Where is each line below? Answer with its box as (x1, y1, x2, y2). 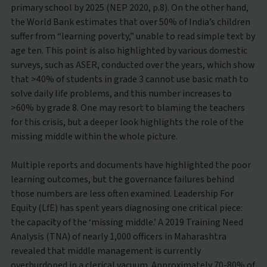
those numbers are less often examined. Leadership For (10, 187, 234, 200)
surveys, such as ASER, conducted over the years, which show (10, 58, 255, 72)
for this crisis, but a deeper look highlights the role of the (10, 115, 244, 129)
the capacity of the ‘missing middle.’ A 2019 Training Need (10, 215, 243, 229)
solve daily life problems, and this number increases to (10, 86, 232, 100)
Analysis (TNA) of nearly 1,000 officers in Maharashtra (10, 229, 226, 243)
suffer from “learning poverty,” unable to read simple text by (10, 29, 255, 43)
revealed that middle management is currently (10, 244, 201, 257)
